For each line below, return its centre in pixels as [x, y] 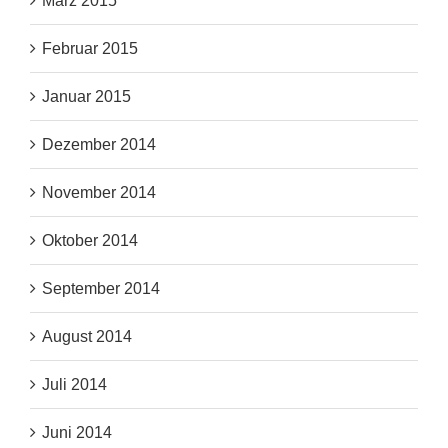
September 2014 [101, 289]
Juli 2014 [74, 385]
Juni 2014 [77, 433]
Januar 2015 [86, 97]
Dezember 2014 [99, 145]
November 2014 [99, 193]
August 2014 [87, 337]
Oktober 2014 [90, 241]
